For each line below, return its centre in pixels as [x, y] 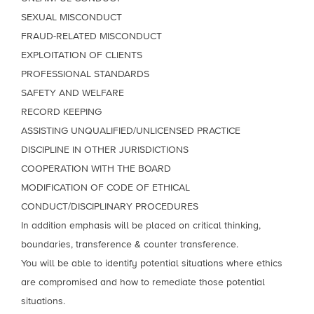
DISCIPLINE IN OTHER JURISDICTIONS [105, 150]
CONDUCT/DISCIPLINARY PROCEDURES [110, 206]
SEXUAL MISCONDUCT [71, 17]
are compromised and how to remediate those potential [143, 282]
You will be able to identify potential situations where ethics [152, 263]
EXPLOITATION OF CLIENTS [82, 55]
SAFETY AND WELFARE [73, 93]
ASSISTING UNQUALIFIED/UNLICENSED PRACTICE [131, 131]
